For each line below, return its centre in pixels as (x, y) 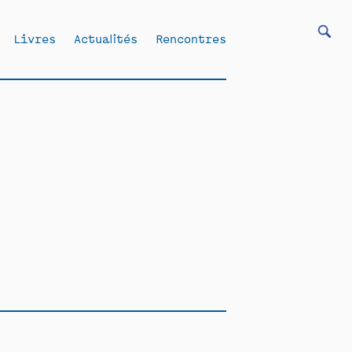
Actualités (106, 38)
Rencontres (191, 38)
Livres (35, 38)
